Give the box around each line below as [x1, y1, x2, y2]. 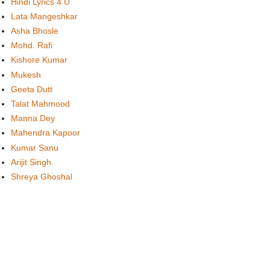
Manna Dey [11, 113, 55, 124]
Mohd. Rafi [11, 40, 52, 51]
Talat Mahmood [11, 99, 70, 108]
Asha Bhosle [11, 26, 58, 36]
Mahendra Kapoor [11, 128, 80, 138]
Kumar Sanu [11, 142, 58, 152]
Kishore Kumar [11, 55, 67, 65]
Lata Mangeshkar [11, 11, 78, 21]
